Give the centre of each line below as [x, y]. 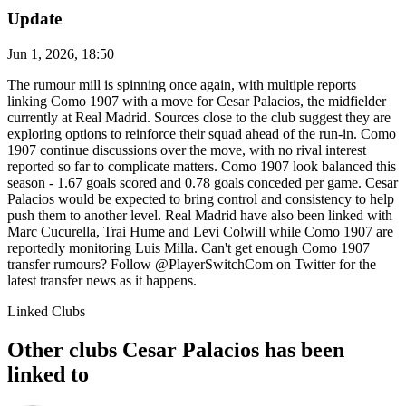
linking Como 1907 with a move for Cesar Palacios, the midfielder [197, 101]
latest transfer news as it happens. [102, 281]
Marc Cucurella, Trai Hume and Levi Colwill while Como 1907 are [200, 232]
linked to [48, 374]
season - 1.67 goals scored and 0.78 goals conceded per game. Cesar [203, 183]
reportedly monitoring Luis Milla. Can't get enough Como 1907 [188, 248]
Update [34, 19]
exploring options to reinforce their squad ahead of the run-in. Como [202, 134]
